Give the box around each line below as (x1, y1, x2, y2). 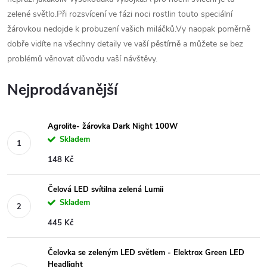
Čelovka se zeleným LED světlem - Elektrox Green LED (48, 247, 244, 258)
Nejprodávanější (7, 80, 117, 100)
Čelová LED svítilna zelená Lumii (48, 184, 163, 195)
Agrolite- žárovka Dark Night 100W (48, 121, 178, 132)
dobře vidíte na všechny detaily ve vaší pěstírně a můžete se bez (7, 38, 243, 49)
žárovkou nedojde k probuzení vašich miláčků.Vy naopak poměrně (7, 23, 250, 35)
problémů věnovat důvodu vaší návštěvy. (7, 53, 157, 64)
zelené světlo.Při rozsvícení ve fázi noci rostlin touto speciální (7, 8, 232, 20)
